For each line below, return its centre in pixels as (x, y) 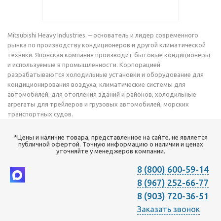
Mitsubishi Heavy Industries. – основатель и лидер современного (103, 35)
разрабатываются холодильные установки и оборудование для (106, 74)
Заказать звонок (168, 209)
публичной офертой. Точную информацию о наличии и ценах (110, 144)
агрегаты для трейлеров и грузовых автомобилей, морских (98, 104)
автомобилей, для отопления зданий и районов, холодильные (102, 94)
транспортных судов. (40, 114)
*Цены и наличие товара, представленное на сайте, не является (110, 137)
